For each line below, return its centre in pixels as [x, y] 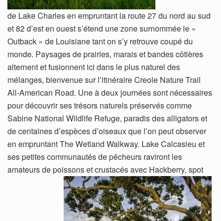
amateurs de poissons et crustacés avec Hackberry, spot [105, 169]
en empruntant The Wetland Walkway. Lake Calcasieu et [106, 144]
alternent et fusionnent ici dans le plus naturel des [94, 67]
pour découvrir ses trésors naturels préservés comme [100, 105]
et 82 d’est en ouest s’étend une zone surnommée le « [102, 28]
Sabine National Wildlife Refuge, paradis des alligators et [107, 118]
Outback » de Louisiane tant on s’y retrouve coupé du [100, 41]
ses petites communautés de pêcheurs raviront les [95, 156]
